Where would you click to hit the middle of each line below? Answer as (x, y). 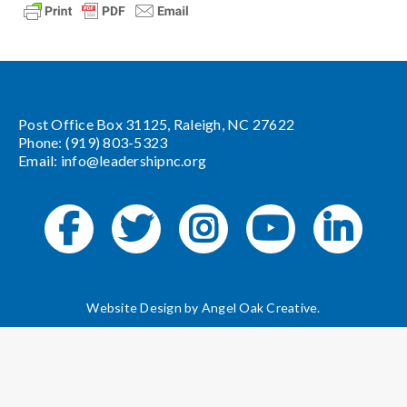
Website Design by (144, 308)
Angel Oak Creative (259, 308)
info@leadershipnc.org (133, 161)
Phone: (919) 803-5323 (93, 143)
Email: (40, 161)
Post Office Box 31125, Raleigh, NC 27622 (156, 124)
